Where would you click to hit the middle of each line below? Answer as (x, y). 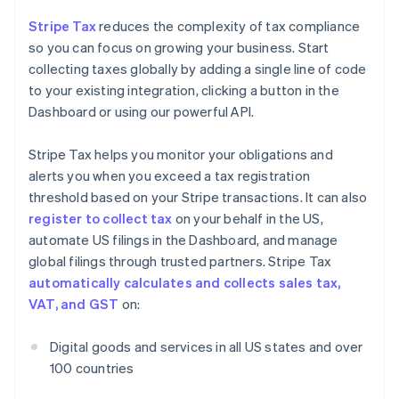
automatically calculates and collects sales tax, (185, 283)
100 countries (92, 368)
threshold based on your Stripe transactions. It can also (198, 197)
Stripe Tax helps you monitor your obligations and (181, 155)
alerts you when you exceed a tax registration (170, 176)
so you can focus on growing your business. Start (179, 48)
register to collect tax (101, 219)
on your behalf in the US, (248, 219)
